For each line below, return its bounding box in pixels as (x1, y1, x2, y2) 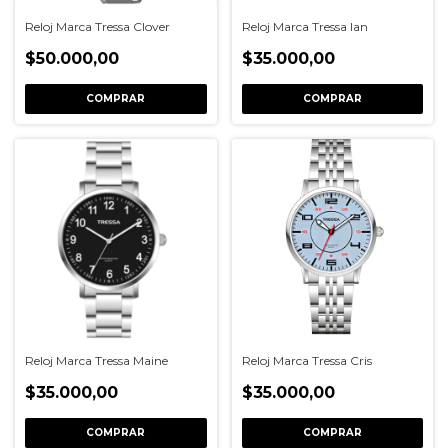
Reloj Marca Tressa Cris (241, 353, 372, 368)
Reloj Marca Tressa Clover (25, 18, 170, 34)
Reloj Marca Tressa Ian (241, 18, 368, 34)
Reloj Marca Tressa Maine (25, 353, 168, 368)
